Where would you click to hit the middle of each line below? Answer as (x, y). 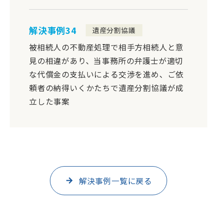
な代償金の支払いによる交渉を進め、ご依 (107, 74)
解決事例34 (53, 30)
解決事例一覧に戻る (116, 180)
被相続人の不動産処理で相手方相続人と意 (107, 47)
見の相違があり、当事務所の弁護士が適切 (106, 60)
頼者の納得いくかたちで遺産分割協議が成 (107, 87)
